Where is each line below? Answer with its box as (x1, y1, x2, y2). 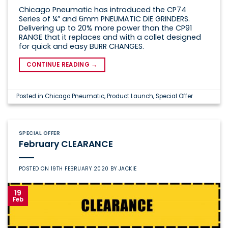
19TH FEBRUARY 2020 (50, 164, 109, 173)
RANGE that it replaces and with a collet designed (18, 32, 201, 42)
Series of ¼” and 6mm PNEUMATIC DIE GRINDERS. (18, 13, 190, 24)
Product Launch (107, 92, 154, 101)
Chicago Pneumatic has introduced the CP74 (18, 4, 186, 15)
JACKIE (118, 164, 137, 173)
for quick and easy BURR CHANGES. (18, 41, 144, 51)
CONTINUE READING (26, 61, 92, 69)
